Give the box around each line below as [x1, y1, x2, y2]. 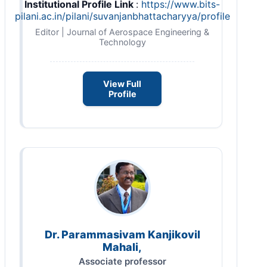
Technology [98, 37, 146, 47]
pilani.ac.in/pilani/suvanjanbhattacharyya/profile [14, 10, 230, 22]
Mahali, [103, 241, 142, 254]
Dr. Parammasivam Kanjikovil [44, 228, 200, 241]
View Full [103, 79, 141, 89]
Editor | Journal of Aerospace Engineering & [35, 27, 209, 37]
